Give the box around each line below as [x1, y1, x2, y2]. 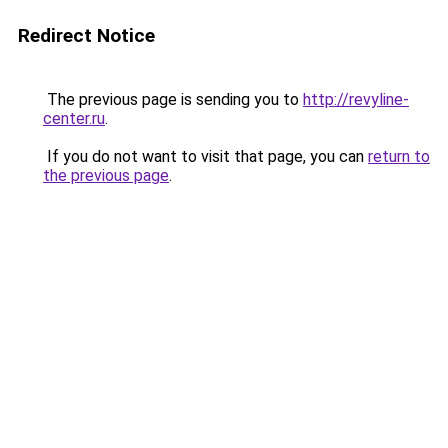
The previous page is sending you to [43, 90, 303, 109]
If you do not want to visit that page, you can [43, 147, 368, 166]
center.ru [43, 109, 105, 128]
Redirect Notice [18, 24, 155, 47]
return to [368, 147, 430, 166]
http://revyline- [303, 90, 409, 109]
